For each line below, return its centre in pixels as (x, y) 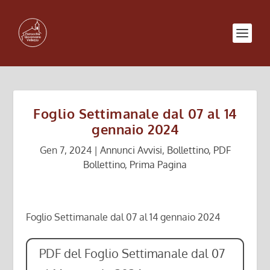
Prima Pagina (158, 165)
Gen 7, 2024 (65, 150)
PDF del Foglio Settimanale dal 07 (132, 253)
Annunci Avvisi (131, 150)
